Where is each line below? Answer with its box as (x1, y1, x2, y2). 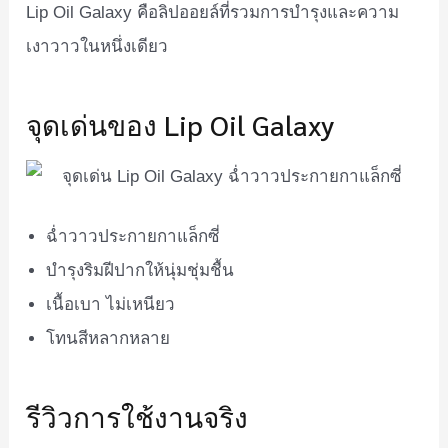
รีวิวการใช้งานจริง (26, 397, 249, 434)
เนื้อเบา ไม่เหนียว (46, 294, 176, 314)
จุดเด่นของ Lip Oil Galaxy (26, 105, 335, 142)
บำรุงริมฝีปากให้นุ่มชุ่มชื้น (46, 260, 235, 280)
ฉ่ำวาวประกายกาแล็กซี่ (46, 226, 221, 246)
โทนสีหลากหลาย (46, 328, 171, 348)
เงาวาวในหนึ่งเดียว (26, 36, 169, 56)
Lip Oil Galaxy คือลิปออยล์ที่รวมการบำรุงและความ (26, 2, 400, 22)
